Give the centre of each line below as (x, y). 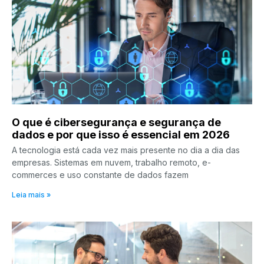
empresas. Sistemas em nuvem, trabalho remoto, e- (111, 162)
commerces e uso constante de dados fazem (100, 174)
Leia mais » (31, 194)
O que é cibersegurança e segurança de (116, 122)
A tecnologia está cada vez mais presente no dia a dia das (126, 150)
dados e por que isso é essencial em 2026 (121, 134)
